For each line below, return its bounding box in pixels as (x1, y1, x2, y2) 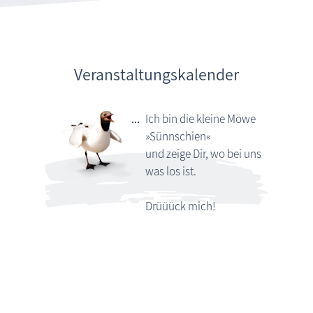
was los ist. (145, 163, 196, 179)
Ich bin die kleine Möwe (145, 110, 256, 126)
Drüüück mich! (145, 198, 216, 214)
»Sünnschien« (145, 128, 211, 144)
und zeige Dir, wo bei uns (145, 145, 261, 161)
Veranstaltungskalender (74, 64, 239, 86)
